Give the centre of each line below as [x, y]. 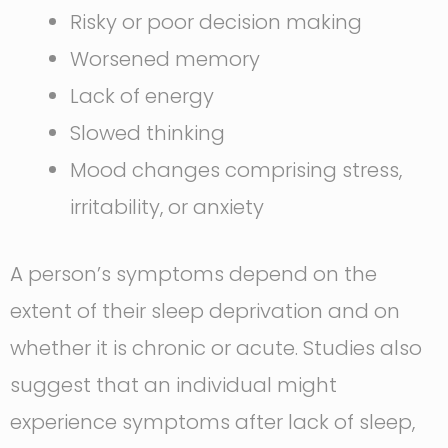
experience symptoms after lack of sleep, [212, 422]
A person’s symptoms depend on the [193, 274]
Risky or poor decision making [216, 22]
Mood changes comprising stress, [236, 170]
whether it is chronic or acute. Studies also [216, 348]
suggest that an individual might [173, 385]
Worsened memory [165, 59]
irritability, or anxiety [167, 207]
